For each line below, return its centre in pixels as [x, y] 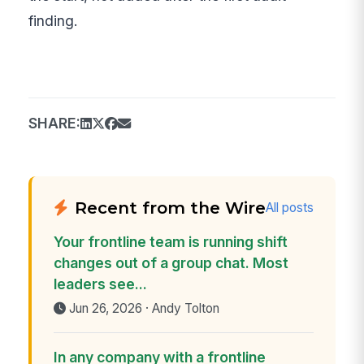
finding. [54, 20]
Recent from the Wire [171, 207]
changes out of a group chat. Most [171, 263]
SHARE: [55, 123]
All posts [290, 208]
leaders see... [100, 284]
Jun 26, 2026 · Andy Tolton [144, 309]
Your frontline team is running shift [170, 242]
